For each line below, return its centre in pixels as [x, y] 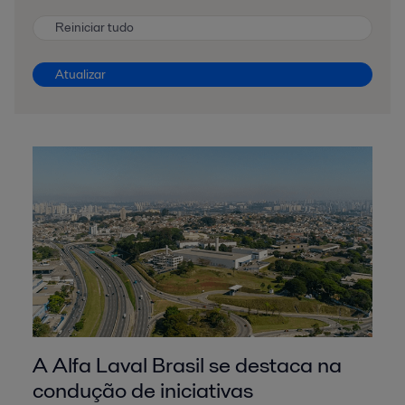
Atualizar [80, 74]
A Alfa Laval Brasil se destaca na [187, 364]
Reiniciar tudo [94, 28]
